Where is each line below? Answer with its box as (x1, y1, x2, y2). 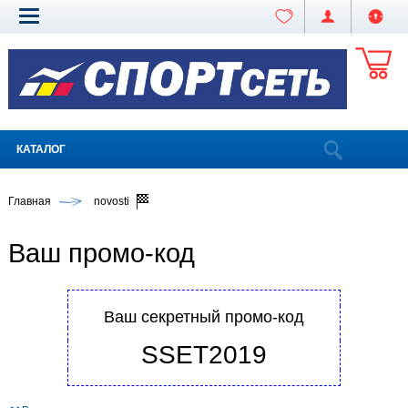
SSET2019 (141, 341, 267, 370)
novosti (94, 194, 130, 208)
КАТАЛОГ (16, 142, 66, 156)
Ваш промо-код (8, 239, 195, 269)
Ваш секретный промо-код (104, 308, 304, 327)
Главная (8, 194, 51, 208)
